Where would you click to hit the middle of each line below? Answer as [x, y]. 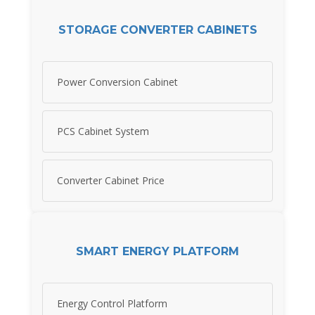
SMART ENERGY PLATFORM [157, 251]
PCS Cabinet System [103, 131]
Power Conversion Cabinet [117, 82]
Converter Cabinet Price [111, 181]
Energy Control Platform [112, 304]
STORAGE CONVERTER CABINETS [157, 30]
